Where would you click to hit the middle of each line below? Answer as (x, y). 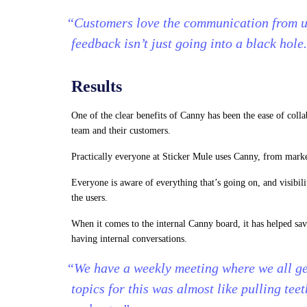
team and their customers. (121, 131)
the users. (89, 198)
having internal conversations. (129, 239)
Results (97, 86)
